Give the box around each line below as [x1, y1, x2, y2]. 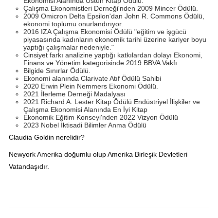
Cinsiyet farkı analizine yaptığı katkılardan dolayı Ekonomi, [23, 51, 202, 59]
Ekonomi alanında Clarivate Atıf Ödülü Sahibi [23, 74, 161, 82]
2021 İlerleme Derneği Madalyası [23, 90, 126, 98]
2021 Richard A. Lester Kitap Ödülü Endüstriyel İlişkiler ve [23, 97, 200, 106]
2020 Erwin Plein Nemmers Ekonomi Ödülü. [23, 82, 158, 90]
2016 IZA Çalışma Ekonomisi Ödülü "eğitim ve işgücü [23, 27, 186, 36]
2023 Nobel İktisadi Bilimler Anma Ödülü [23, 121, 146, 129]
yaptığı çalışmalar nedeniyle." [23, 43, 116, 51]
